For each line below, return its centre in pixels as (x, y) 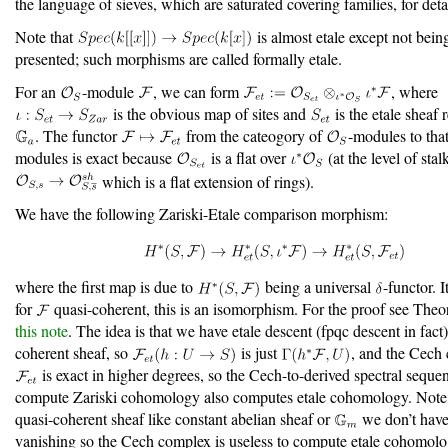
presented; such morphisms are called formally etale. (178, 58)
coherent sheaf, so (73, 353)
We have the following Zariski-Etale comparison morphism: (201, 214)
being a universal (317, 287)
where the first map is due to (106, 287)
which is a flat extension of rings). (206, 181)
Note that (46, 36)
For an (37, 91)
